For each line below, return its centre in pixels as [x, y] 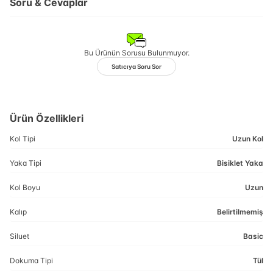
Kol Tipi [23, 139]
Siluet [19, 236]
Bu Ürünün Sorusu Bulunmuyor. [136, 53]
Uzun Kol [248, 139]
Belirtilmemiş [240, 212]
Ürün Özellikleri [47, 118]
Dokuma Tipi [31, 261]
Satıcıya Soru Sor [136, 66]
